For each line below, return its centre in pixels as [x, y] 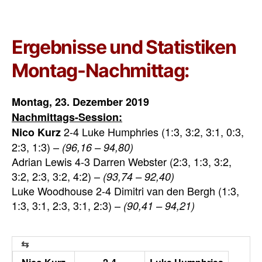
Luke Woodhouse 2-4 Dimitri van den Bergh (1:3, [125, 191]
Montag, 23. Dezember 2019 [80, 102]
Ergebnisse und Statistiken [124, 47]
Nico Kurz [36, 132]
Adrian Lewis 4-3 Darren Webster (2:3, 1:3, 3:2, [122, 161]
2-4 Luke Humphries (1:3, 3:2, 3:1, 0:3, [152, 132]
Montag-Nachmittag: [101, 70]
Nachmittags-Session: [67, 117]
